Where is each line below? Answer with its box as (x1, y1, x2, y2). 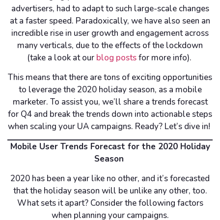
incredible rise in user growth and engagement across (11, 27, 209, 39)
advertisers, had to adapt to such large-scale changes (11, 3, 209, 15)
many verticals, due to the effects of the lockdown (17, 40, 203, 52)
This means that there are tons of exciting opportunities (8, 71, 212, 83)
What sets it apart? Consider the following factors (17, 197, 203, 209)
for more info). (136, 52, 193, 64)
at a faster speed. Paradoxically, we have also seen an (10, 15, 210, 27)
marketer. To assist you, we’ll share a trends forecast (12, 96, 208, 108)
